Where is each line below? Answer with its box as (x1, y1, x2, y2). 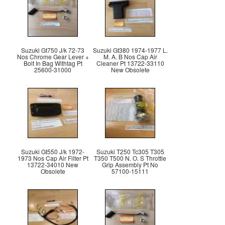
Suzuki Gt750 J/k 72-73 (21, 46, 84, 55)
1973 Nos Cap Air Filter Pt (17, 154, 88, 163)
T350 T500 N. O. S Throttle (94, 154, 166, 163)
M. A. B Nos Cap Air (103, 52, 157, 61)
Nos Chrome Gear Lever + (17, 52, 89, 61)
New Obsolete (110, 65, 150, 74)
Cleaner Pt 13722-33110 (96, 59, 164, 68)
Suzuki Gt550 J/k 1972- (21, 147, 84, 156)
